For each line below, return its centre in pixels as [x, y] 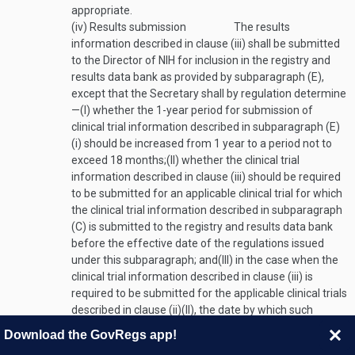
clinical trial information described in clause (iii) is [192, 277]
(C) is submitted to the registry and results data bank [202, 227]
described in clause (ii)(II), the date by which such [192, 310]
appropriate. [102, 10]
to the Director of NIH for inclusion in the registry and [201, 60]
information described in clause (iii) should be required [206, 177]
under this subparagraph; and [145, 260]
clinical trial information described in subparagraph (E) [206, 127]
